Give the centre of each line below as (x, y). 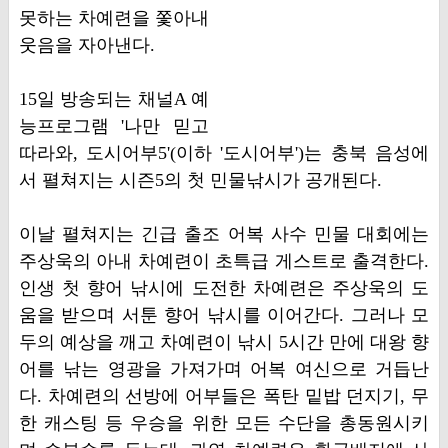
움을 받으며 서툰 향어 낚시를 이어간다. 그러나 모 (224, 315)
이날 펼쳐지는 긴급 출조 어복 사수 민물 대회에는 (224, 234)
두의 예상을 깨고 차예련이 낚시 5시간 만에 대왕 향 (224, 342)
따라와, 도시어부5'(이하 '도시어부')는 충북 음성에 (224, 153)
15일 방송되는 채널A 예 (114, 99)
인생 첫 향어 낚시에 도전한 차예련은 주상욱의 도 (224, 288)
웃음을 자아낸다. (86, 45)
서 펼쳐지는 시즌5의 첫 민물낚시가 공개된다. (200, 180)
